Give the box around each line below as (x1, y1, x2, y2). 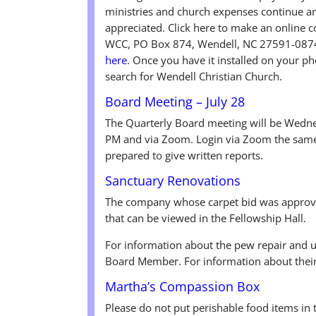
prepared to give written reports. (105, 147, 264, 162)
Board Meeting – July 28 (105, 92, 245, 110)
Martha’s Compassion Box (105, 277, 260, 295)
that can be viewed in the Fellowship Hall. (105, 210, 307, 225)
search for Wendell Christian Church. (105, 68, 283, 83)
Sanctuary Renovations (105, 171, 241, 189)
